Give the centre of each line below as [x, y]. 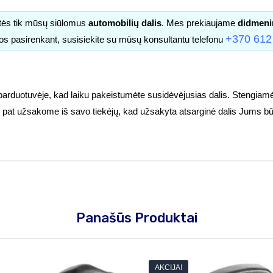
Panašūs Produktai [136, 218]
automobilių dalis [124, 23]
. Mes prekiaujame [200, 23]
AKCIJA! [168, 268]
